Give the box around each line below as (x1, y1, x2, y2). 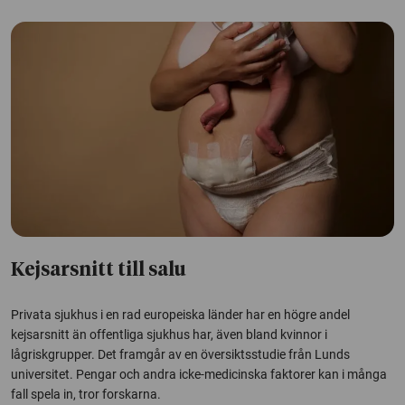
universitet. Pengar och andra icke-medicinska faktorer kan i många (11, 367, 387, 382)
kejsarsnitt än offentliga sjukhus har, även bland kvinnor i (11, 327, 327, 343)
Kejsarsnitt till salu (11, 261, 186, 281)
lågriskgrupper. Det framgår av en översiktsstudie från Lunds (11, 347, 350, 363)
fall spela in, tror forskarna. (11, 387, 161, 402)
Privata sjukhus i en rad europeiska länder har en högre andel (11, 307, 350, 323)
